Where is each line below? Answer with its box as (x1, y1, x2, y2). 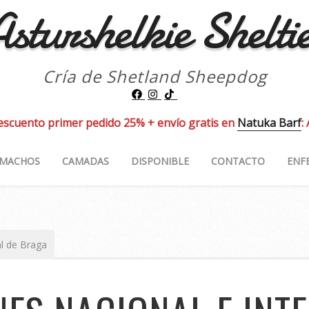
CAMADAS (61, 154, 109, 168)
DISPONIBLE (130, 154, 189, 168)
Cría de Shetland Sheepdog (42, 65, 267, 88)
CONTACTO (210, 154, 265, 168)
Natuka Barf (237, 114, 301, 130)
